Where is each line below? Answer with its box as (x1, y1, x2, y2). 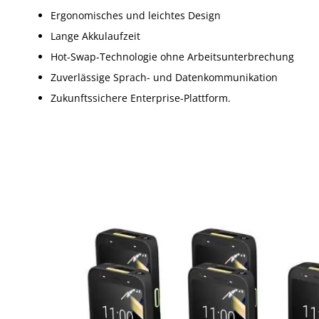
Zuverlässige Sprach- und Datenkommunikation (51, 70, 278, 85)
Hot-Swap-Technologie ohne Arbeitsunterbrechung (51, 50, 294, 64)
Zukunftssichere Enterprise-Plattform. (51, 91, 231, 105)
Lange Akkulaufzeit (51, 29, 140, 43)
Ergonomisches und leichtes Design (51, 9, 221, 23)
